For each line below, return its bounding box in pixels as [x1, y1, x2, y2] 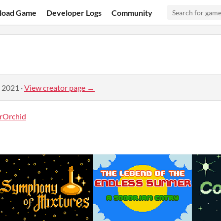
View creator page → [24, 82, 95, 92]
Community [111, 7, 153, 17]
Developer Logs [46, 7, 102, 17]
